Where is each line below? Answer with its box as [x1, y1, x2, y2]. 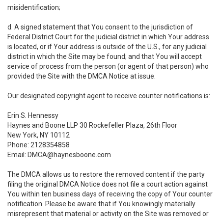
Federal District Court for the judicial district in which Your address [7, 33, 209, 41]
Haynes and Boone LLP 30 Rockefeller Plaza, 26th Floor [7, 121, 177, 129]
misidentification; [7, 3, 60, 11]
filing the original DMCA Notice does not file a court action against [7, 180, 208, 188]
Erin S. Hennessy [7, 111, 58, 119]
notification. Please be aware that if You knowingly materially [7, 200, 195, 208]
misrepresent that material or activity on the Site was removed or [7, 210, 209, 218]
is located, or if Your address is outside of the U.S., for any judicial [7, 43, 207, 51]
